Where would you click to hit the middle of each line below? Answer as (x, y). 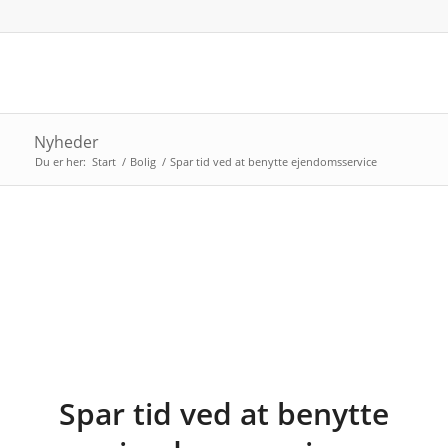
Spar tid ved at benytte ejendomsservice (273, 161)
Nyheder (66, 142)
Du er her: (60, 161)
